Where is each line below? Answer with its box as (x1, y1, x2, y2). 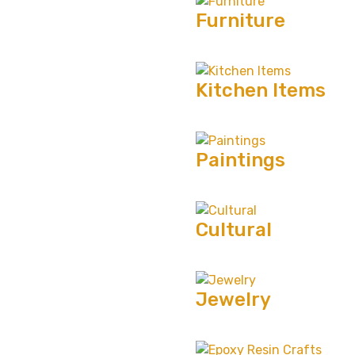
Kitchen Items (196, 78, 326, 101)
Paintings (196, 148, 286, 171)
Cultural (196, 218, 273, 241)
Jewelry (196, 288, 272, 311)
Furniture (196, 9, 286, 32)
